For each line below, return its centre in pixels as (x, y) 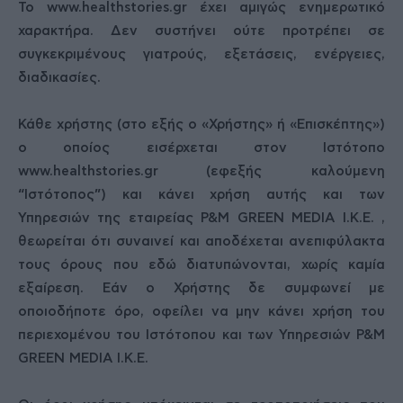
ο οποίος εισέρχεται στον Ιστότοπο (201, 148)
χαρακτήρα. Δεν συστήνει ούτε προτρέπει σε (201, 31)
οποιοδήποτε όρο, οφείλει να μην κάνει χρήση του (201, 312)
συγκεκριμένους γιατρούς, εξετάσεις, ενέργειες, (201, 54)
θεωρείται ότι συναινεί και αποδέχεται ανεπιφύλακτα (201, 242)
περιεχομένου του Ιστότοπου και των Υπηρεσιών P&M (201, 335)
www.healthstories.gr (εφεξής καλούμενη (201, 171)
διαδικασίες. (59, 78)
